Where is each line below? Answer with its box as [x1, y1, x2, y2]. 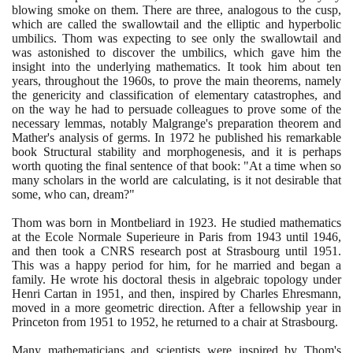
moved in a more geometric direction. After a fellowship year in [12, 300, 341, 314]
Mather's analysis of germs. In [12, 130, 169, 144]
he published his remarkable [194, 130, 342, 144]
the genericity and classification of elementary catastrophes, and [12, 87, 341, 102]
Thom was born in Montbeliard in [12, 215, 189, 229]
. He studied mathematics [214, 215, 342, 229]
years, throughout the [12, 73, 123, 87]
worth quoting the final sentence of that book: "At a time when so [12, 158, 341, 173]
